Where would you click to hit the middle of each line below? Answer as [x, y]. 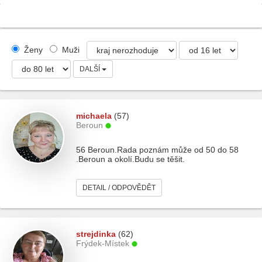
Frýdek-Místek [103, 243]
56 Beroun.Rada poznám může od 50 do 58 [157, 150]
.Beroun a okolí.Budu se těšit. [130, 159]
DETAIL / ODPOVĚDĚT [119, 188]
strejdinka [96, 234]
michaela [94, 116]
